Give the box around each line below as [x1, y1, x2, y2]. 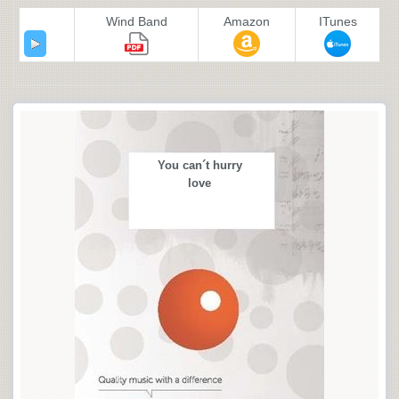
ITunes [318, 14, 357, 28]
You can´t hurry [157, 159, 242, 172]
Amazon [224, 14, 270, 28]
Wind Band [105, 14, 167, 28]
